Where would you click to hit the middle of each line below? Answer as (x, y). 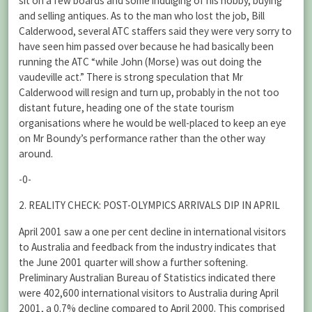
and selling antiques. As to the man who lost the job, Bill (142, 15)
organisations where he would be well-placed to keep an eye (153, 123)
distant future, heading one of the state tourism (126, 107)
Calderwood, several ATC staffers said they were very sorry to (155, 31)
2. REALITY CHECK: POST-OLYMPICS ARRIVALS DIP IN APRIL (149, 205)
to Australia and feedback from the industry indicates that (148, 247)
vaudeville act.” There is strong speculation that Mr (131, 77)
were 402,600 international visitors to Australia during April (149, 292)
